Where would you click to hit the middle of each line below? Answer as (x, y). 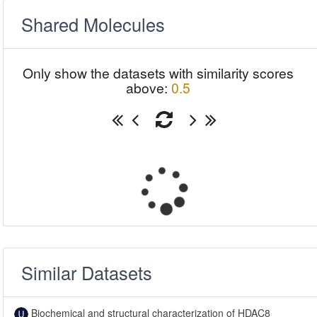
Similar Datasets (87, 272)
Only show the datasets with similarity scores (158, 73)
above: (149, 88)
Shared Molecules (93, 24)
